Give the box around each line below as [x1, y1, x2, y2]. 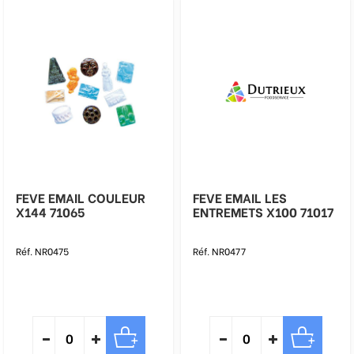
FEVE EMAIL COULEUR [16, 188, 145, 206]
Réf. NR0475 [16, 244, 69, 258]
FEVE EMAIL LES [193, 188, 287, 206]
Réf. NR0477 [193, 244, 246, 258]
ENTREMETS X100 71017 [193, 202, 333, 220]
